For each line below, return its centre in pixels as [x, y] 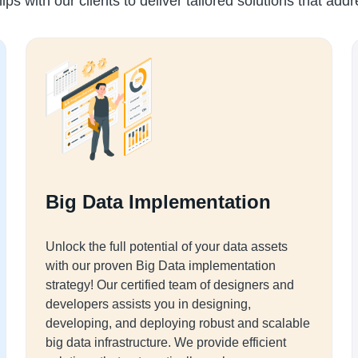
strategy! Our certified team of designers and [170, 285]
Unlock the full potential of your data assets [167, 247]
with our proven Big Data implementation [161, 266]
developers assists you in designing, [148, 304]
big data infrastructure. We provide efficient [166, 342]
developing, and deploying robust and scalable [178, 323]
